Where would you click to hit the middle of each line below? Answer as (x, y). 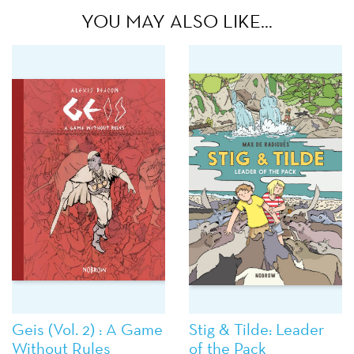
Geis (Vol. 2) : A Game (87, 330)
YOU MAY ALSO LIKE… (177, 21)
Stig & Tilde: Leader (257, 330)
